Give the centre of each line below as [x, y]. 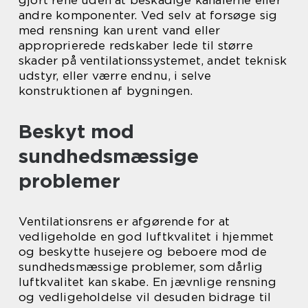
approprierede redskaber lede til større [136, 46]
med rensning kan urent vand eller [120, 31]
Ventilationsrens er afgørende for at [124, 222]
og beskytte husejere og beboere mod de [143, 252]
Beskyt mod [76, 132]
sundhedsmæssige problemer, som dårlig [141, 267]
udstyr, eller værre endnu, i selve [115, 76]
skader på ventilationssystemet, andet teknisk [153, 61]
